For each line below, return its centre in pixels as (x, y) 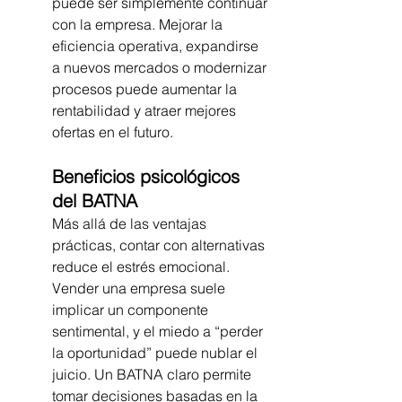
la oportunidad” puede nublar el (157, 353)
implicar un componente (132, 310)
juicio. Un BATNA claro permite (153, 375)
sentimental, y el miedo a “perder (159, 332)
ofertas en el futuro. (113, 132)
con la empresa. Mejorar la (139, 25)
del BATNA (95, 201)
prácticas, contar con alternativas (160, 245)
